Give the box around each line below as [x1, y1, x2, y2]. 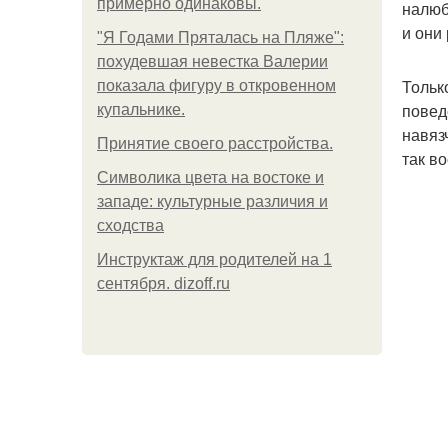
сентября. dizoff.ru [97, 275, 230, 292]
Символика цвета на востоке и [97, 169, 324, 186]
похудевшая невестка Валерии [97, 53, 328, 70]
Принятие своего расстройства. [97, 135, 333, 152]
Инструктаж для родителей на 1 [97, 251, 332, 268]
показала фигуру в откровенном [97, 77, 336, 94]
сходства [97, 217, 164, 234]
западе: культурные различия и [97, 193, 328, 210]
